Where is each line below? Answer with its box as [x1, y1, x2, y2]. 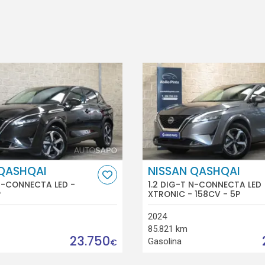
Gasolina [147, 235, 182, 247]
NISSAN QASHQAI [147, 163, 240, 179]
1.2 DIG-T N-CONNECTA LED [147, 179, 261, 191]
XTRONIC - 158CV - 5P [147, 188, 240, 201]
